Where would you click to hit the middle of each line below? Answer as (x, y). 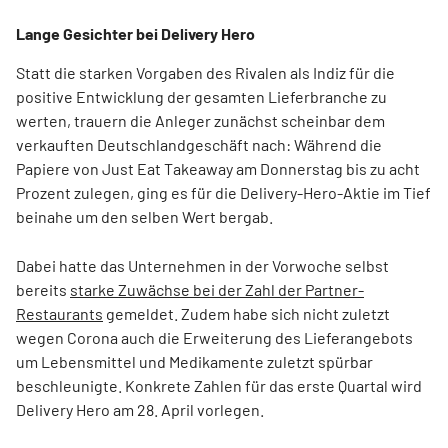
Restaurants (59, 313)
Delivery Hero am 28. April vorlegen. (140, 409)
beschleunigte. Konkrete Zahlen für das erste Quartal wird (219, 385)
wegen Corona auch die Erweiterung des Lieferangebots (214, 337)
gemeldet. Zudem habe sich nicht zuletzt (246, 313)
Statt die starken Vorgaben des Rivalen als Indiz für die (205, 72)
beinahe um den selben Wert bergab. (144, 216)
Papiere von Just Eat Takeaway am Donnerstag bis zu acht (218, 168)
